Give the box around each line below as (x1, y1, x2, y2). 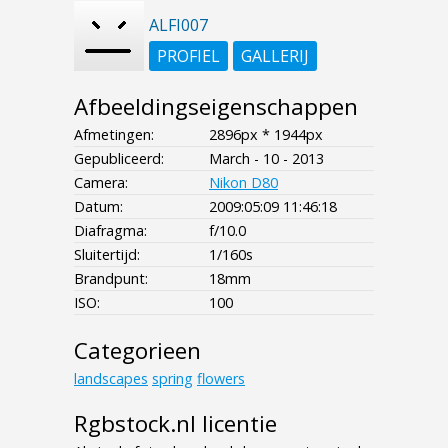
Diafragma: (74, 221, 147, 241)
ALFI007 (149, 14, 208, 37)
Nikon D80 (209, 173, 278, 193)
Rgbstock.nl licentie (74, 408, 277, 440)
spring (152, 369, 193, 389)
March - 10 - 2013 (209, 149, 324, 169)
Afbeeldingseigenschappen (74, 91, 358, 123)
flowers (197, 369, 245, 389)
